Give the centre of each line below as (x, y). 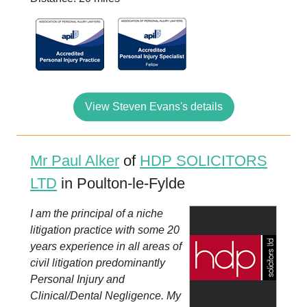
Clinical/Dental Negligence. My (106, 296)
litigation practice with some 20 (105, 230)
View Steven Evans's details (153, 107)
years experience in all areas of (106, 246)
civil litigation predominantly (98, 263)
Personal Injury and (77, 279)
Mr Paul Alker (75, 161)
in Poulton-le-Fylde (121, 183)
